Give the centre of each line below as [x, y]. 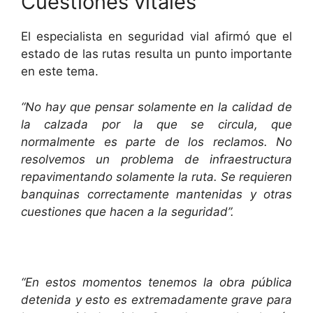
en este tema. [60, 72]
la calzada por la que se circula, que [156, 124]
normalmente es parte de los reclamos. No [156, 141]
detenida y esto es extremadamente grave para [156, 299]
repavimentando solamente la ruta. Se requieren [156, 176]
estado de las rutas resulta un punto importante [156, 54]
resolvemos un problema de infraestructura [156, 159]
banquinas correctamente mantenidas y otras [156, 194]
